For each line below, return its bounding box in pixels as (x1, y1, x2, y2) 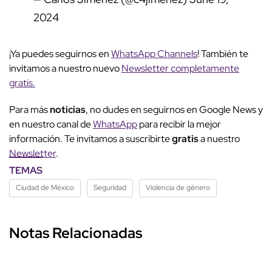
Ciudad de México (16, 183, 74, 193)
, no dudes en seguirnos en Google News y (86, 103, 263, 117)
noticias (50, 103, 86, 117)
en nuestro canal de (9, 118, 93, 131)
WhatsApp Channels (111, 47, 197, 61)
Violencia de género (146, 183, 210, 193)
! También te (197, 47, 248, 61)
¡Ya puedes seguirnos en (9, 47, 111, 61)
